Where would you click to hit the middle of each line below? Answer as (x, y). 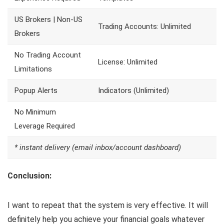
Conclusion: (29, 175)
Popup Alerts (36, 90)
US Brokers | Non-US (48, 19)
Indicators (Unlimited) (133, 90)
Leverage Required (45, 126)
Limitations (33, 69)
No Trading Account (48, 55)
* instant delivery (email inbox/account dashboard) (98, 147)
